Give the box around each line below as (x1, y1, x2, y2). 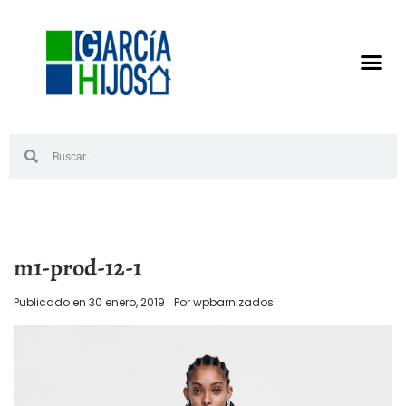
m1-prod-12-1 (14, 251, 141, 284)
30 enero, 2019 (89, 294, 165, 310)
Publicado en (14, 294, 89, 310)
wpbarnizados (193, 294, 274, 310)
